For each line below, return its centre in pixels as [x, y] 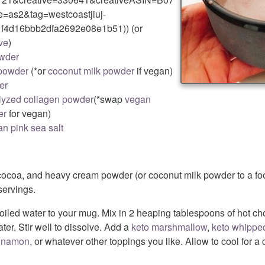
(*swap [109, 99]
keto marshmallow [169, 227]
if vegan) [153, 71]
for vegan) [29, 113]
